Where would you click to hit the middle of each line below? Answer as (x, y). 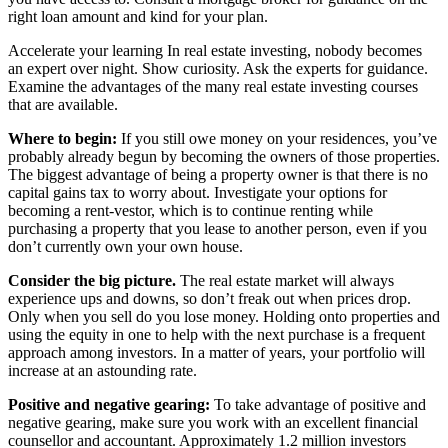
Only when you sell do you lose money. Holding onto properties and (224, 316)
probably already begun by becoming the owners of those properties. (224, 156)
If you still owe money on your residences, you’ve (277, 138)
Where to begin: (62, 138)
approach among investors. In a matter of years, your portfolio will (216, 352)
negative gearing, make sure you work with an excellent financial (213, 422)
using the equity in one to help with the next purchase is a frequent (216, 334)
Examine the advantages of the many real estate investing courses (213, 86)
